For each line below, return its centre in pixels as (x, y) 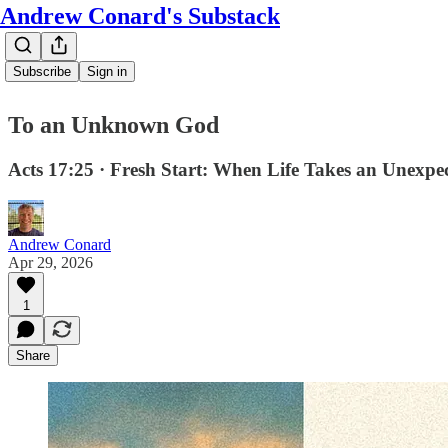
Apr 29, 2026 (50, 262)
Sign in (107, 71)
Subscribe (42, 71)
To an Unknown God (113, 124)
